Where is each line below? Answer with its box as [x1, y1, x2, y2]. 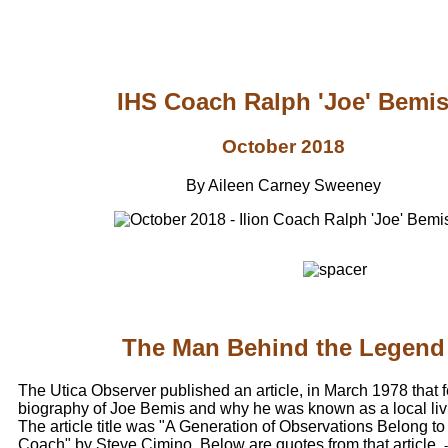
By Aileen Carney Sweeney [185, 176, 381, 194]
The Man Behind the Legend [121, 333, 445, 361]
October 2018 [221, 135, 345, 157]
